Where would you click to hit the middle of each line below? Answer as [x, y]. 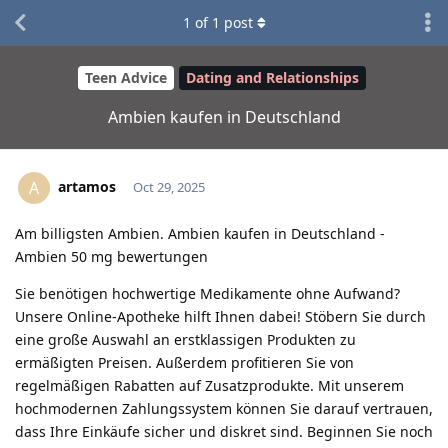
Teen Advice [125, 78]
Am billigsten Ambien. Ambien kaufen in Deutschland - [200, 233]
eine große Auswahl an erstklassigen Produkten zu [185, 339]
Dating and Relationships [272, 78]
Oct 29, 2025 [168, 186]
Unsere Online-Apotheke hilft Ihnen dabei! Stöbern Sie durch [220, 316]
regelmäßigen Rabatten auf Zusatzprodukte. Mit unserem [209, 385]
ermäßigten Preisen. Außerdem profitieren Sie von [184, 362]
